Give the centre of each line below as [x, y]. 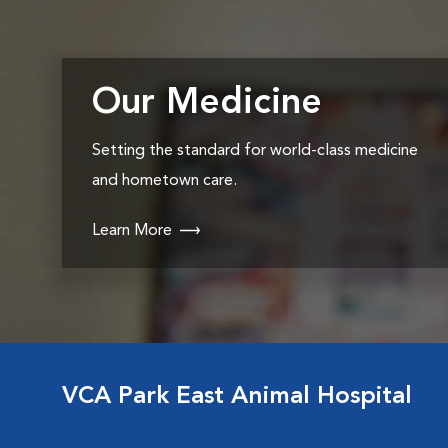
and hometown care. [164, 181]
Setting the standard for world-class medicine [255, 151]
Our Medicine [207, 104]
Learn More [132, 231]
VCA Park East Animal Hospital [237, 397]
